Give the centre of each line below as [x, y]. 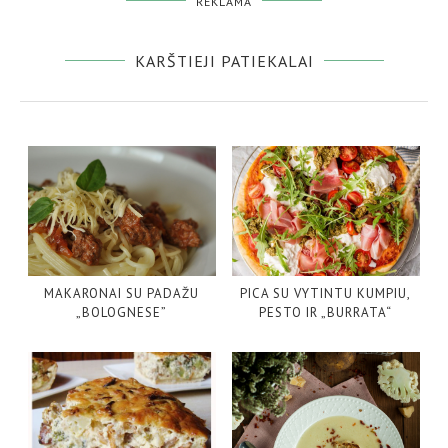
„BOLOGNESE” [122, 312]
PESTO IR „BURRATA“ [326, 312]
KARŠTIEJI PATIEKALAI [224, 60]
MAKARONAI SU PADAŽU [122, 293]
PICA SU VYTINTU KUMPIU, [326, 293]
